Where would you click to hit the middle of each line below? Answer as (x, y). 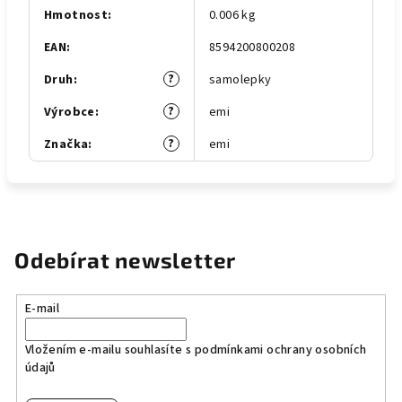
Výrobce (70, 112)
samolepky (240, 80)
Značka (66, 144)
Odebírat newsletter (126, 260)
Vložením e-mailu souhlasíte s (109, 350)
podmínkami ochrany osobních (280, 350)
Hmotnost (76, 15)
